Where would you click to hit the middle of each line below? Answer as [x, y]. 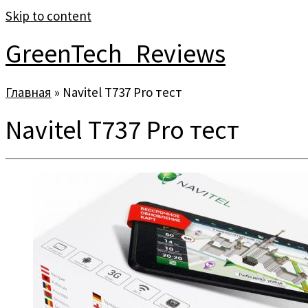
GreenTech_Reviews [115, 54]
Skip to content [48, 16]
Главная [29, 92]
